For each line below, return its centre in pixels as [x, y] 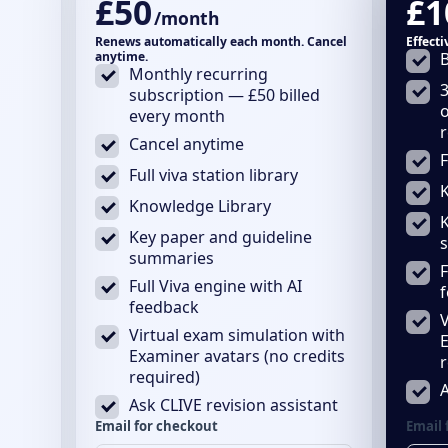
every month [176, 115]
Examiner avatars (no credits [236, 355]
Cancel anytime [186, 143]
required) [164, 376]
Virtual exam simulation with [236, 334]
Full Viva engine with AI [215, 285]
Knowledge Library [199, 205]
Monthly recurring [198, 73]
